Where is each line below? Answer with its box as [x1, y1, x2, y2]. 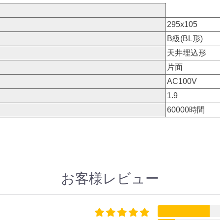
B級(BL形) [166, 34, 203, 43]
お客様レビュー [60, 171, 159, 186]
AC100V [166, 77, 197, 85]
